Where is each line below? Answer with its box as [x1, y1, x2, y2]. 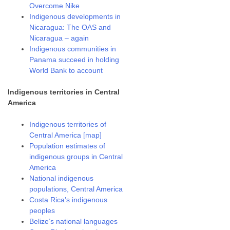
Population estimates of [29, 142, 106, 150]
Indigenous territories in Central [8, 88, 120, 96]
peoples [29, 206, 55, 215]
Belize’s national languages [29, 217, 118, 225]
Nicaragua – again [29, 34, 89, 42]
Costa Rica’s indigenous [29, 196, 108, 204]
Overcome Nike [29, 2, 80, 10]
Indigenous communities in [29, 45, 117, 53]
